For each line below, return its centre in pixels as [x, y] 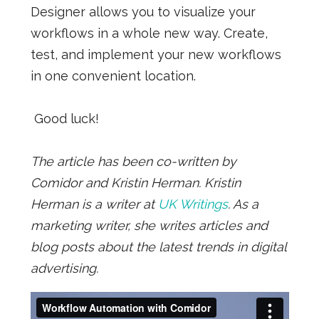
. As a [243, 204]
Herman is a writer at [94, 204]
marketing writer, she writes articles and [149, 225]
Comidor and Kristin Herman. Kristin [135, 182]
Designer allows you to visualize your [143, 11]
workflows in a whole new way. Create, [149, 33]
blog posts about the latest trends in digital [158, 246]
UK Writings [193, 204]
